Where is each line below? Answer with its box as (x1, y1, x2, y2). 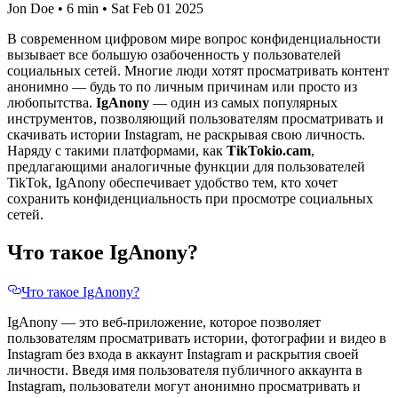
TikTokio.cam (227, 143, 311, 159)
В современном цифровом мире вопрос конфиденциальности (7, 31, 381, 47)
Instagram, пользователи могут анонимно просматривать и (7, 378, 361, 394)
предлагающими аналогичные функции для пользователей (7, 159, 365, 175)
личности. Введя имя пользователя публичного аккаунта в (7, 362, 362, 378)
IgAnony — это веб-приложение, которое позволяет (7, 314, 321, 330)
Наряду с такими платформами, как (7, 143, 227, 159)
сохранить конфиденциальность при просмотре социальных (7, 191, 373, 207)
